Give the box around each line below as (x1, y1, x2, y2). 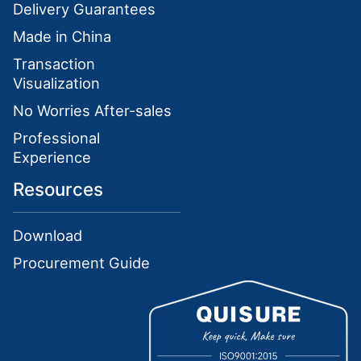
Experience (13, 148, 92, 167)
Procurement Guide (13, 254, 151, 272)
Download (13, 226, 83, 245)
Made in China (13, 27, 112, 45)
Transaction (13, 55, 96, 73)
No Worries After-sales (13, 102, 172, 120)
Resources (13, 177, 104, 200)
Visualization (13, 74, 101, 93)
